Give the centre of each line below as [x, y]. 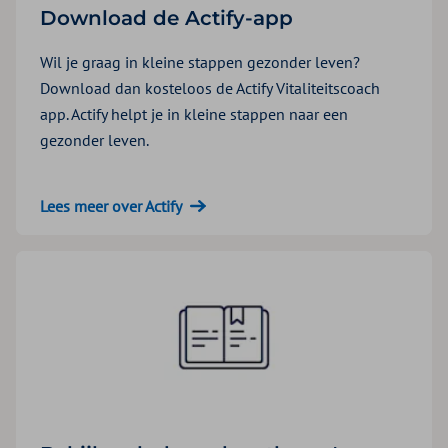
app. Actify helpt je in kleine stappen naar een [194, 113]
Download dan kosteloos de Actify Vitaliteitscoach [210, 87]
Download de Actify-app [166, 17]
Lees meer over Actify [111, 205]
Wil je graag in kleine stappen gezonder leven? [200, 61]
